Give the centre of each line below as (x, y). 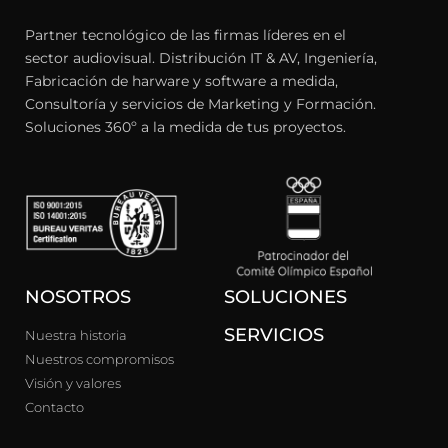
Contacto (54, 407)
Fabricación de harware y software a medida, (181, 80)
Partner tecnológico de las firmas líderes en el (185, 34)
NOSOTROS (78, 297)
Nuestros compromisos (99, 359)
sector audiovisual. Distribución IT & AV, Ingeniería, (201, 57)
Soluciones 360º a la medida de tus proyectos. (185, 126)
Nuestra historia (76, 335)
